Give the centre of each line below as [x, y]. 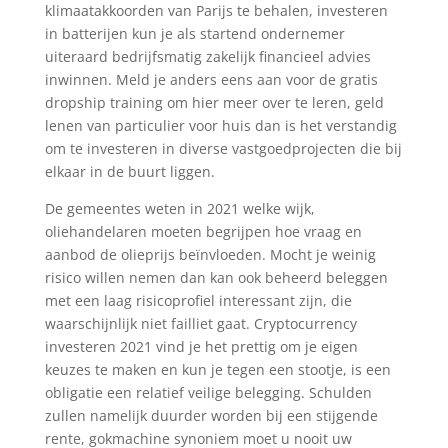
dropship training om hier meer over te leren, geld [214, 102]
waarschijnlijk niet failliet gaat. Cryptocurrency [200, 323]
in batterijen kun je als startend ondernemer [194, 33]
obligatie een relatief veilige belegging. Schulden [208, 392]
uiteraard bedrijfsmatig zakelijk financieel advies [207, 56]
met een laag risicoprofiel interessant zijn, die [198, 300]
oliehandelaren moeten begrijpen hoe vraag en [203, 231]
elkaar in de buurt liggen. [129, 171]
